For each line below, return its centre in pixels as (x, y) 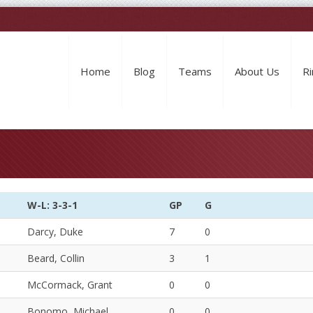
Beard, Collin (56, 258)
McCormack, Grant (70, 285)
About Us (257, 71)
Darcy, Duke (55, 232)
